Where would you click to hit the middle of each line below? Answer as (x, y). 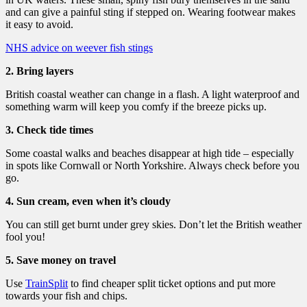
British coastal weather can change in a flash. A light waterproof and (152, 94)
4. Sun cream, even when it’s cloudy (88, 201)
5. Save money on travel (61, 260)
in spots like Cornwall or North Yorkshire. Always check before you (152, 165)
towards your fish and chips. (66, 295)
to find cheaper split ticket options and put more (172, 283)
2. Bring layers (39, 71)
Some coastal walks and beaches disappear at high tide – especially (150, 153)
